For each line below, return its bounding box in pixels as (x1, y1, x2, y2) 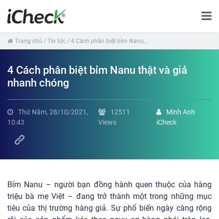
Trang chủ (15, 38, 42, 44)
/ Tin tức (44, 38, 66, 44)
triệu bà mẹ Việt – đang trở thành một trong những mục (7, 192, 212, 201)
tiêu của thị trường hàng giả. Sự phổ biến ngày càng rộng (7, 203, 212, 213)
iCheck (156, 118, 177, 126)
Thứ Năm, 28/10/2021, (18, 108, 88, 116)
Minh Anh (166, 108, 196, 116)
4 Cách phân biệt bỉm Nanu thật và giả (7, 64, 187, 76)
